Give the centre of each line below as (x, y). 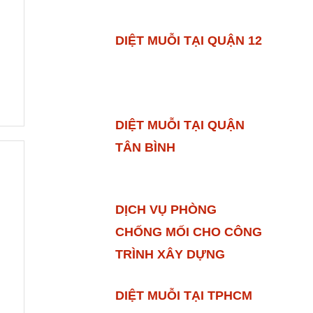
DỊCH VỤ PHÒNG (166, 209)
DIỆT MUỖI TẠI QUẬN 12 (188, 40)
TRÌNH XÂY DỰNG (170, 254)
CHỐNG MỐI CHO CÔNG (188, 232)
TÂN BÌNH (145, 147)
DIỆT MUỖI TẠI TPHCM (183, 295)
